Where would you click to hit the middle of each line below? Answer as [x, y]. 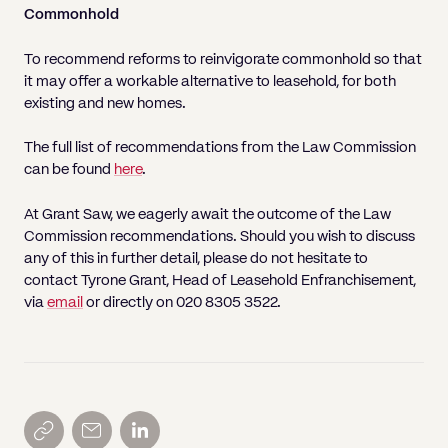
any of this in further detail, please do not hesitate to [196, 258]
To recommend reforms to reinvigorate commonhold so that [223, 59]
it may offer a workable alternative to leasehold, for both [210, 81]
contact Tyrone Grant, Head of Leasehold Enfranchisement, [220, 280]
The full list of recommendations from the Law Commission [220, 147]
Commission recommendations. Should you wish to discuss [219, 236]
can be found [69, 169]
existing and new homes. [105, 103]
